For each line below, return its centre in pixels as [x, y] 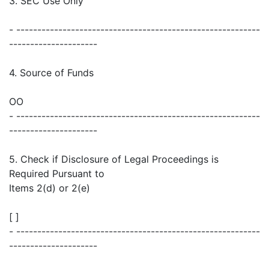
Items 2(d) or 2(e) [50, 188]
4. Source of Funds [51, 73]
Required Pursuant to [57, 174]
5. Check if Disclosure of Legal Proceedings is [114, 159]
